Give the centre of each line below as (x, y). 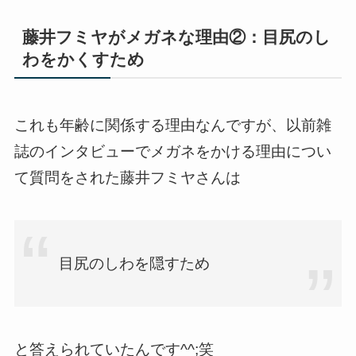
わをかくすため (84, 60)
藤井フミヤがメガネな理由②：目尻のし (177, 37)
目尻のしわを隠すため (135, 264)
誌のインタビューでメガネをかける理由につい (172, 151)
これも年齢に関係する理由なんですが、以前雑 (172, 125)
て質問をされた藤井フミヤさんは (127, 177)
